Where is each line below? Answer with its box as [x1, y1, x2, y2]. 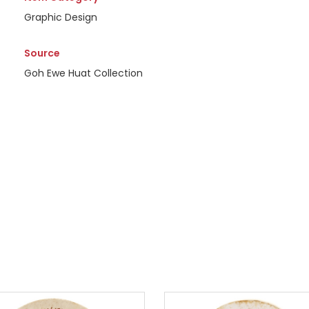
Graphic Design [23, 10, 97, 24]
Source [23, 46, 60, 60]
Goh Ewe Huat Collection [23, 66, 143, 80]
